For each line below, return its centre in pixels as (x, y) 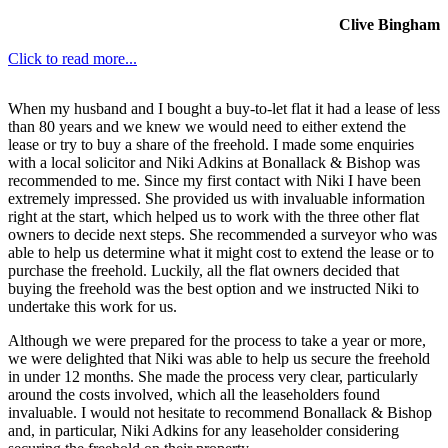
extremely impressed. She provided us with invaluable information (216, 198)
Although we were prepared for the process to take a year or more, (217, 340)
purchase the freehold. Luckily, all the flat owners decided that (203, 270)
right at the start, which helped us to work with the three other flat (213, 216)
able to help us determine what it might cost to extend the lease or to (221, 252)
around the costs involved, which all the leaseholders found (194, 394)
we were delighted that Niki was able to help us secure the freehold (219, 358)
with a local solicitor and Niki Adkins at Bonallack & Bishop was (214, 162)
